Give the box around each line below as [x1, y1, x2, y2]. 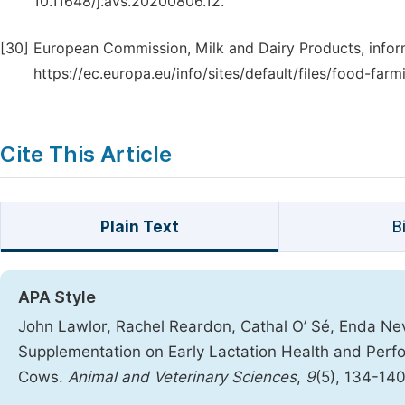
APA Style [18, 287, 96, 306]
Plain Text [99, 218, 179, 236]
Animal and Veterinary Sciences [68, 368, 297, 386]
